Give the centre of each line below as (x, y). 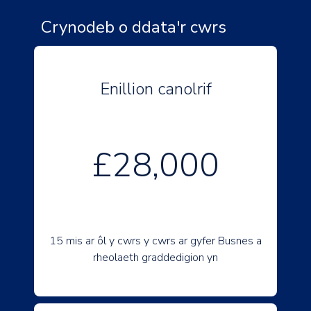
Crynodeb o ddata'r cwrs (134, 27)
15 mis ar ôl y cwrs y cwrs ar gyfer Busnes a (155, 241)
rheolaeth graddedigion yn (155, 258)
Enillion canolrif (155, 89)
